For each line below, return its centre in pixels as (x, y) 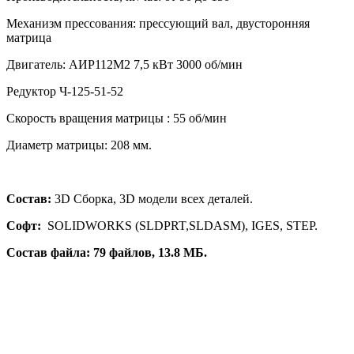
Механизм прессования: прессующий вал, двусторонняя (158, 23)
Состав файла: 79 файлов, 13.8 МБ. (107, 252)
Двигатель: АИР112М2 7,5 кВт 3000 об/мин (124, 64)
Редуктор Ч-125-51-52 (65, 91)
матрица (29, 37)
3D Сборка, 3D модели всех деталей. (152, 198)
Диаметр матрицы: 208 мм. (79, 145)
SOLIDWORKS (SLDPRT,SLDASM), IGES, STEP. (179, 225)
